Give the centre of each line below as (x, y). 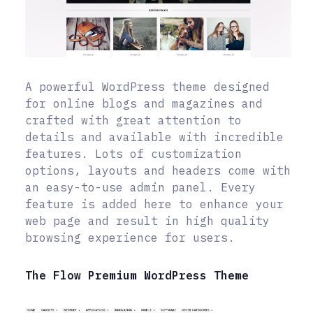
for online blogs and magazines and (144, 103)
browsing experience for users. (130, 237)
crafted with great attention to (133, 120)
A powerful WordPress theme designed (147, 86)
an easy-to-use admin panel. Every (140, 187)
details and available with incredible (154, 137)
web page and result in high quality (147, 220)
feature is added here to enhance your (154, 204)
